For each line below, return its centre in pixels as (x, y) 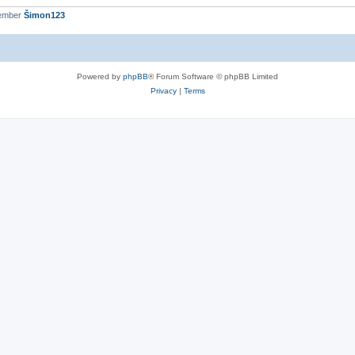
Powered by (100, 76)
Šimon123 (44, 15)
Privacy (163, 90)
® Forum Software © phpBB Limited (213, 76)
